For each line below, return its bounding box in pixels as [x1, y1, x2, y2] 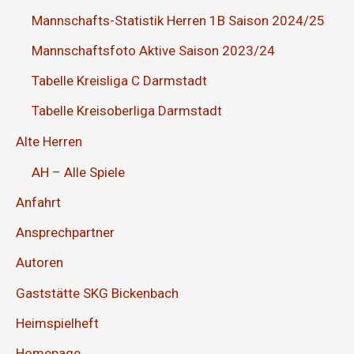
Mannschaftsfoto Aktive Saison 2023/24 [32, 42, 275, 58]
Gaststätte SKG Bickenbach [16, 284, 179, 301]
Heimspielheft [16, 314, 99, 331]
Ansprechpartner [16, 224, 115, 241]
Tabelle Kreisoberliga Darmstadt [32, 103, 222, 119]
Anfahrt [16, 194, 61, 210]
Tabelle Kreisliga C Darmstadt [32, 73, 207, 89]
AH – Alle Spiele [32, 164, 125, 180]
